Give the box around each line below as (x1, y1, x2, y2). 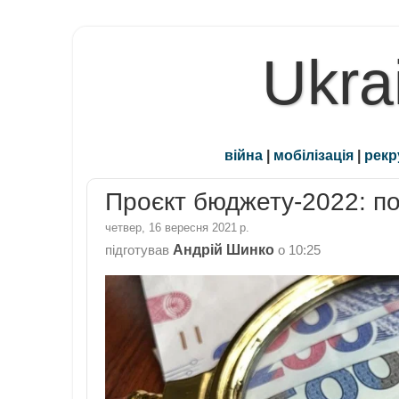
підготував (105, 242, 173, 257)
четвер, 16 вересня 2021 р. (105, 220, 249, 234)
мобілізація (273, 147, 354, 164)
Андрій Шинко (173, 240, 274, 257)
